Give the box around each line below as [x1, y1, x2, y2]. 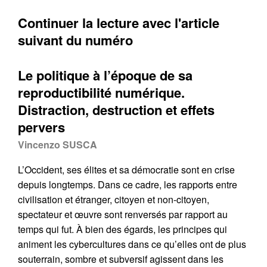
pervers [18, 117, 65, 136]
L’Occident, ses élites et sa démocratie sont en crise [18, 163, 235, 176]
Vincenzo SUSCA [18, 138, 97, 151]
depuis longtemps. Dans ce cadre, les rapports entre [18, 178, 237, 191]
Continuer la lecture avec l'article [18, 13, 219, 32]
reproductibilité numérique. [18, 83, 185, 102]
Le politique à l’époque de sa [18, 66, 193, 85]
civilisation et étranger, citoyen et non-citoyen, [18, 193, 209, 206]
